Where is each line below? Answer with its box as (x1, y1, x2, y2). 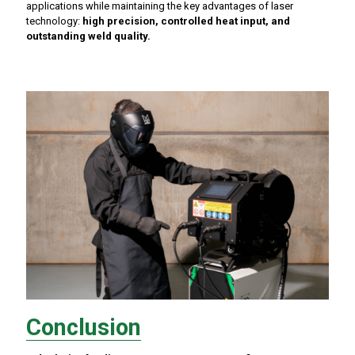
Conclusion (26, 313, 141, 341)
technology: (26, 15, 82, 28)
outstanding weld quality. (26, 30, 151, 43)
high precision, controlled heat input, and (82, 15, 290, 28)
